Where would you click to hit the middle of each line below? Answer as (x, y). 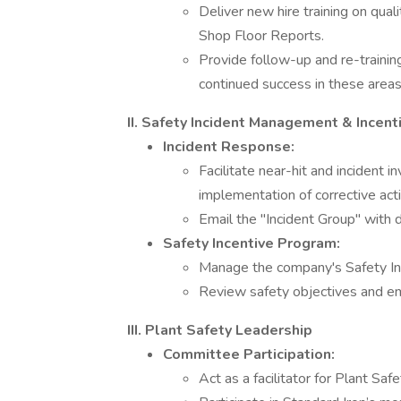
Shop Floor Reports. (261, 36)
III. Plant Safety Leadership (220, 330)
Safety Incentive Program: (252, 243)
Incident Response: (229, 147)
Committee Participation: (249, 354)
